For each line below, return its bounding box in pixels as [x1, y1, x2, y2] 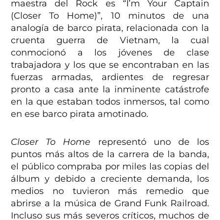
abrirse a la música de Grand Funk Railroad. [11, 198, 209, 209]
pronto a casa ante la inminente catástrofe [11, 84, 209, 95]
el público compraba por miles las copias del [11, 161, 209, 172]
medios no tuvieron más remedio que [11, 186, 209, 197]
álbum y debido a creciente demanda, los [11, 173, 209, 185]
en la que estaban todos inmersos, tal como [11, 96, 209, 108]
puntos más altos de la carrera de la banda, [11, 149, 209, 160]
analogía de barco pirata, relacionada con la [11, 23, 209, 34]
